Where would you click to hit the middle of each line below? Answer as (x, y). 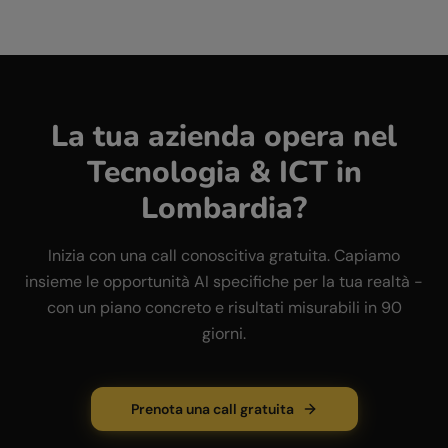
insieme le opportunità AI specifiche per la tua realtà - (224, 281)
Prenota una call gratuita (212, 409)
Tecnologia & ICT (207, 172)
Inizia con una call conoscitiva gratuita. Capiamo (224, 255)
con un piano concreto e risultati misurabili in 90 (224, 307)
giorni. (224, 333)
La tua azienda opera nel (224, 136)
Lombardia (217, 208)
